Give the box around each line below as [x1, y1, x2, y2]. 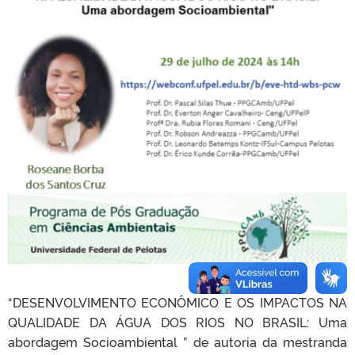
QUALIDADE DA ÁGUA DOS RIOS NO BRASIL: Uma [8, 313, 347, 330]
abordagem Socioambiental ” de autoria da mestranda [8, 333, 347, 350]
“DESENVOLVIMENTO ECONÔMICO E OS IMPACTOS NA [8, 293, 347, 311]
